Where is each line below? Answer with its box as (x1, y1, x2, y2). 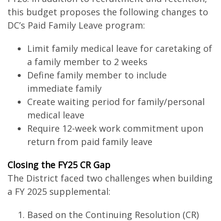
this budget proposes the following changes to (7, 6, 208, 18)
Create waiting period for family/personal (27, 96, 205, 108)
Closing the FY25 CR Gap (7, 159, 110, 171)
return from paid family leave (27, 136, 155, 147)
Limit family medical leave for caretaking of (27, 42, 212, 54)
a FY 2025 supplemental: (7, 185, 110, 197)
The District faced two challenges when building (7, 172, 213, 184)
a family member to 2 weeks (27, 56, 150, 68)
